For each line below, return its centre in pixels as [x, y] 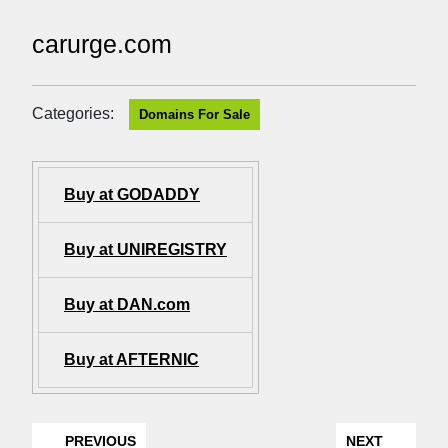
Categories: [73, 114]
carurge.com [102, 44]
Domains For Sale [194, 115]
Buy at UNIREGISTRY [145, 250]
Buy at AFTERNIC [131, 360]
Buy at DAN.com [127, 305]
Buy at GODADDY [132, 195]
